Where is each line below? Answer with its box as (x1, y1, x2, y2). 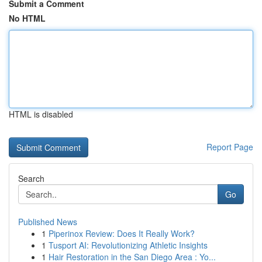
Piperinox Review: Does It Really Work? (49, 227, 195, 239)
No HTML (9, 12, 46, 24)
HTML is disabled (9, 108, 73, 120)
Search (18, 173, 44, 184)
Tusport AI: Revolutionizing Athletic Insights (49, 239, 208, 251)
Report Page (206, 141, 253, 153)
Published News (18, 216, 77, 227)
